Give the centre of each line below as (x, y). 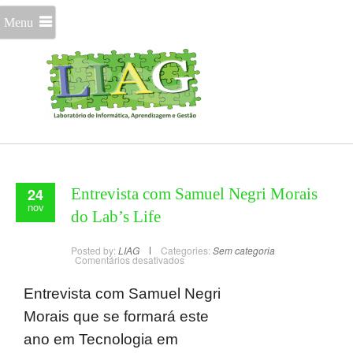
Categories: (186, 250)
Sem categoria (244, 250)
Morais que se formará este (116, 316)
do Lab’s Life (116, 217)
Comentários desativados (130, 260)
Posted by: (95, 250)
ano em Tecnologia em (101, 339)
